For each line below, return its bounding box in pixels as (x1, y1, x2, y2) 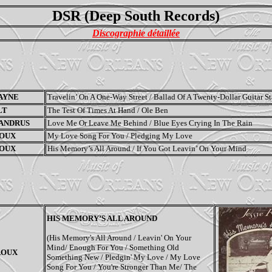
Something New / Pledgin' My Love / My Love (46, 252, 200, 262)
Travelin (47, 92, 75, 102)
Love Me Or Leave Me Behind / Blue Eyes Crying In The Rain (47, 118, 253, 127)
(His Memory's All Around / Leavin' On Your (46, 233, 191, 242)
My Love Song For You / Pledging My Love (47, 131, 192, 140)
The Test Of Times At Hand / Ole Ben (47, 105, 168, 115)
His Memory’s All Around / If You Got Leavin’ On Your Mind (47, 143, 246, 153)
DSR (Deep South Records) (52, 8, 220, 24)
